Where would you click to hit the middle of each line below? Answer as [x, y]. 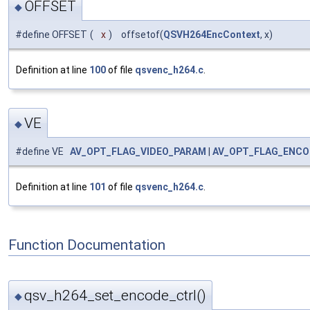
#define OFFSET [51, 34]
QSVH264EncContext [212, 34]
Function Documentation [87, 245]
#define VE [43, 152]
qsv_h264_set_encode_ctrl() [115, 295]
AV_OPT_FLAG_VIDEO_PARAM [138, 152]
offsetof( [139, 34]
